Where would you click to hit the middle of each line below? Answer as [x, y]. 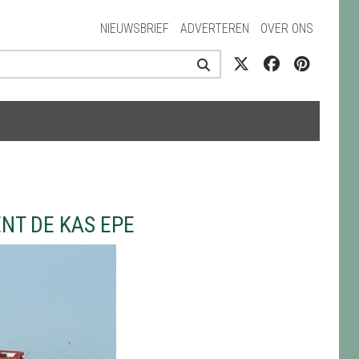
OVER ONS [286, 28]
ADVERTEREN [214, 28]
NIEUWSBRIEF [134, 28]
